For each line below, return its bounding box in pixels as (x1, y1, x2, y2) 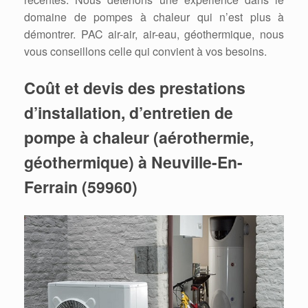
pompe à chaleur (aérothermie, (24, 126, 254, 149)
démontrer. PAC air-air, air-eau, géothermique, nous (24, 26, 284, 43)
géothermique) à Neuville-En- (24, 151, 243, 174)
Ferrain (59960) (24, 175, 137, 199)
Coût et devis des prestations (24, 76, 245, 100)
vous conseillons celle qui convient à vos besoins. (24, 43, 267, 60)
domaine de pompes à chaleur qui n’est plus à (24, 9, 284, 25)
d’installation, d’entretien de (24, 101, 233, 124)
